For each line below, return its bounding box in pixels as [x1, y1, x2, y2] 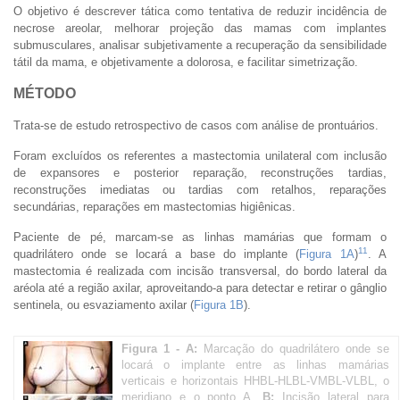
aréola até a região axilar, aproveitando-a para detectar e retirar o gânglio [13, 280, 387, 295]
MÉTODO [13, 85, 76, 101]
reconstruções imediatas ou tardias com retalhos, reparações [13, 182, 387, 196]
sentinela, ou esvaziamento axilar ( [13, 297, 194, 312]
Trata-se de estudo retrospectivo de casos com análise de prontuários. [13, 118, 379, 132]
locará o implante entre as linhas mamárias [121, 357, 389, 371]
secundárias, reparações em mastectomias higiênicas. [13, 199, 296, 213]
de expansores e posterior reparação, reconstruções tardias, [13, 165, 387, 179]
